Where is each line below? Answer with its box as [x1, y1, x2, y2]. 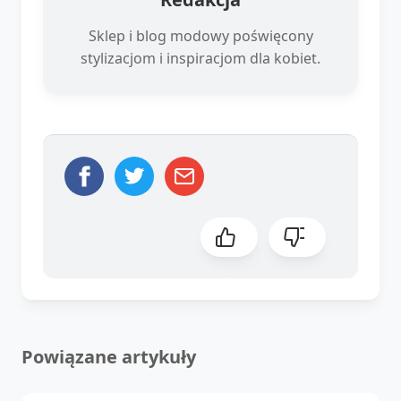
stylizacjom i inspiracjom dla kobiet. [81, 47, 320, 68]
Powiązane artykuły [21, 344, 196, 369]
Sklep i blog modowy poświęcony [88, 25, 313, 46]
